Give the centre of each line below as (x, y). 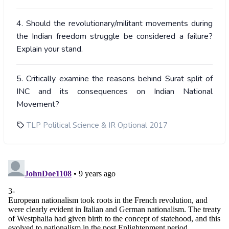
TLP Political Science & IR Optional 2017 (97, 125)
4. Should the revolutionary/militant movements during (114, 24)
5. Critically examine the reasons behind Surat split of (114, 79)
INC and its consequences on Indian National (114, 92)
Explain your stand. (50, 49)
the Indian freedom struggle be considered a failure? (114, 37)
